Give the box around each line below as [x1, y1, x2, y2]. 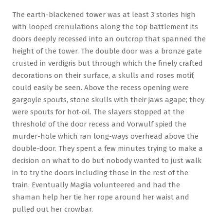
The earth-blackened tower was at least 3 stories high [12, 10, 196, 19]
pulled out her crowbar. [12, 204, 93, 214]
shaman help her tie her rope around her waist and [12, 192, 189, 201]
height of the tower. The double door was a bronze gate [12, 46, 202, 55]
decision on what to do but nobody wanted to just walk [12, 156, 201, 165]
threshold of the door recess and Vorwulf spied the [12, 119, 186, 128]
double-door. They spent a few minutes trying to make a [12, 144, 203, 153]
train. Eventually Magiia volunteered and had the [12, 180, 180, 189]
